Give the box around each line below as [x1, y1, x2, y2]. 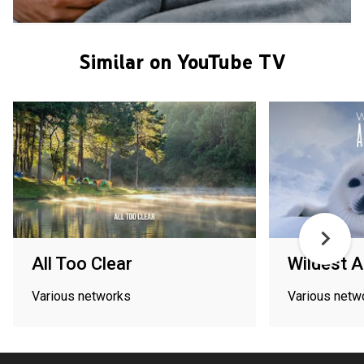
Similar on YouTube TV [79, 48, 285, 75]
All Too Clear [32, 253, 132, 274]
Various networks [32, 288, 131, 304]
